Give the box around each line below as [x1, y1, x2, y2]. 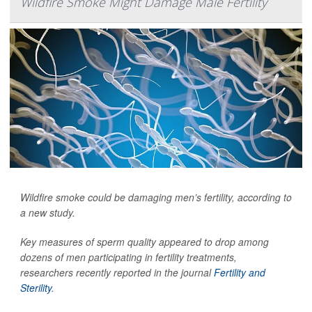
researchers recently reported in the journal [20, 265, 214, 279]
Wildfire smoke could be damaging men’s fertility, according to [20, 190, 292, 204]
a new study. [20, 205, 75, 219]
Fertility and [214, 265, 265, 279]
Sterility [20, 281, 52, 295]
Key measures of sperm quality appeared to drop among [20, 235, 269, 249]
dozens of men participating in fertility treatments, [20, 250, 237, 264]
